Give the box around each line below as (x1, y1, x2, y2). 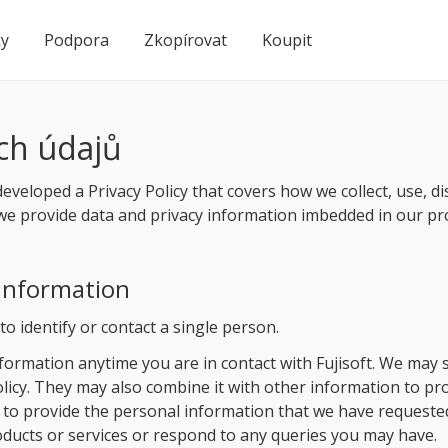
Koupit (262, 29, 313, 51)
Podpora (44, 29, 110, 51)
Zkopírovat (144, 29, 228, 51)
